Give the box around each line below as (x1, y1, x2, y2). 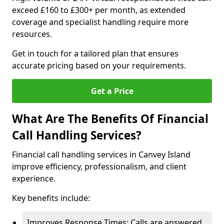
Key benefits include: (12, 192, 90, 203)
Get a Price (90, 85, 133, 96)
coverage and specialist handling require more (12, 16, 188, 27)
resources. (12, 28, 52, 39)
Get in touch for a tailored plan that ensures (12, 48, 178, 59)
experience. (12, 173, 55, 184)
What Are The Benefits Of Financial (12, 111, 208, 126)
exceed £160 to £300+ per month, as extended (12, 4, 185, 15)
